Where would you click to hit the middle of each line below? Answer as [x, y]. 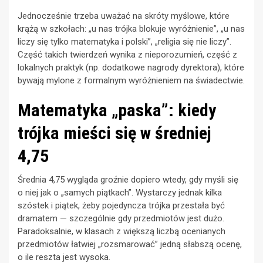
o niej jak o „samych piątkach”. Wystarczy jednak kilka [120, 193]
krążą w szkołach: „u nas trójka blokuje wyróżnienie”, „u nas [131, 29]
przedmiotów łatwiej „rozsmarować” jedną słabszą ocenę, [130, 245]
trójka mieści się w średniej [114, 133]
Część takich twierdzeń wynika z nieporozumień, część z [127, 55]
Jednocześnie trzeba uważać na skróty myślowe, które [124, 16]
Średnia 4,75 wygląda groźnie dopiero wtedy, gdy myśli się [128, 180]
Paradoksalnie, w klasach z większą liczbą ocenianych [122, 232]
